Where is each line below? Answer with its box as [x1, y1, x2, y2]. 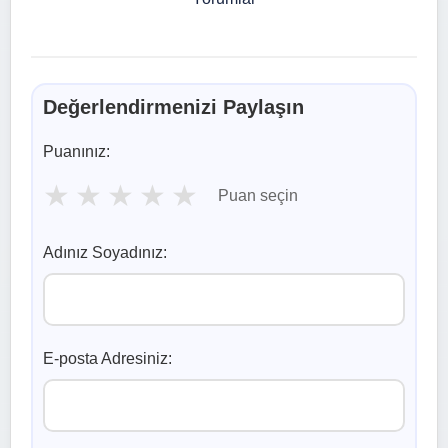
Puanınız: [43, 142, 110, 160]
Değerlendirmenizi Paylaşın [43, 95, 304, 118]
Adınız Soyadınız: [43, 243, 167, 261]
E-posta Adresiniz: [43, 349, 172, 367]
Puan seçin [218, 187, 298, 205]
